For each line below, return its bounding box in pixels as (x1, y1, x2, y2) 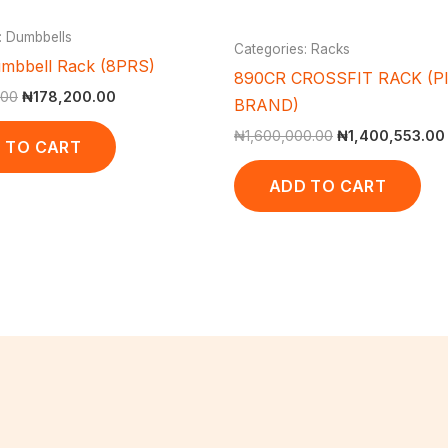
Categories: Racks (234, 40, 350, 57)
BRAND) (234, 94, 299, 115)
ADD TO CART (269, 175, 386, 196)
